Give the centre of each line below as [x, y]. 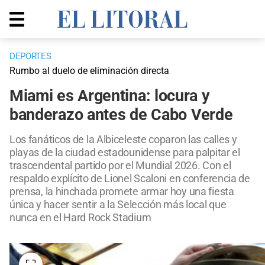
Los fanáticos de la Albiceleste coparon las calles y [123, 140]
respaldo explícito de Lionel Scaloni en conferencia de [130, 179]
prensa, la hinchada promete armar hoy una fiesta [122, 192]
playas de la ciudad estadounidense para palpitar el [125, 153]
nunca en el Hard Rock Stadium [80, 218]
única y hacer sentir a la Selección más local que [118, 205]
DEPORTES [30, 56]
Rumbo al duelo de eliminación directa [89, 71]
